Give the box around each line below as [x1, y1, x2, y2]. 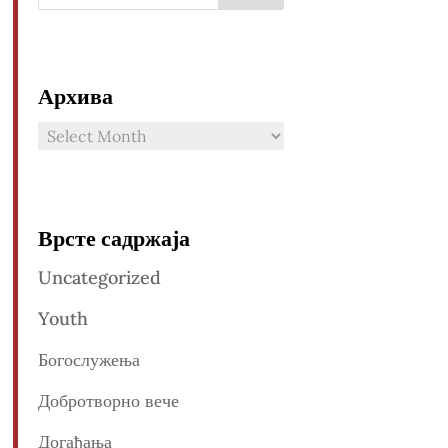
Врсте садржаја [37, 222, 190, 253]
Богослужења [37, 348, 140, 372]
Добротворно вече [37, 389, 179, 413]
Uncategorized [37, 266, 161, 290]
